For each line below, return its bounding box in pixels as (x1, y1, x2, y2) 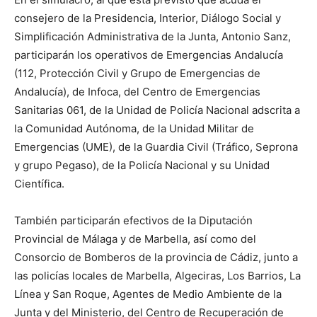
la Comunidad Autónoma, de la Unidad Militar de (14, 122, 254, 135)
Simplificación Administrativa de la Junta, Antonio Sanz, (14, 30, 291, 43)
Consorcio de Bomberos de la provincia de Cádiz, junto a (14, 250, 298, 264)
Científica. (14, 177, 64, 190)
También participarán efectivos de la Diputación (14, 214, 253, 227)
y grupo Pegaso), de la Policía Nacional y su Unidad (14, 158, 270, 172)
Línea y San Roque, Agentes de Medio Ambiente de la (14, 287, 282, 301)
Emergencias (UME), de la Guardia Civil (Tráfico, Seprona (14, 140, 298, 154)
